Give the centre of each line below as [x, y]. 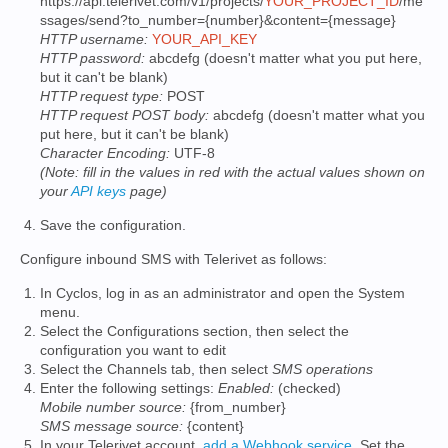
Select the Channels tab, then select [156, 369]
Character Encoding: [105, 153]
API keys [98, 191]
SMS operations [322, 369]
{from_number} [236, 407]
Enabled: [246, 388]
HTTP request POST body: [124, 115]
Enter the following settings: [129, 388]
